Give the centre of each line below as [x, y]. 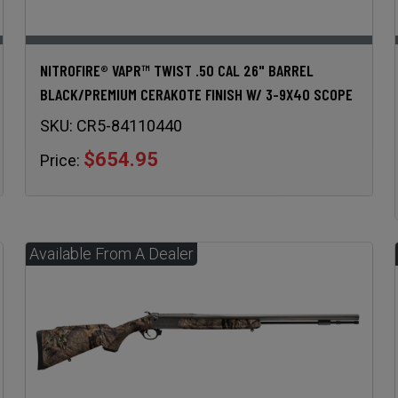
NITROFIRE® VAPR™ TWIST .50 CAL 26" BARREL [176, 71]
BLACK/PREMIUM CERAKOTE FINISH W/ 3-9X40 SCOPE [196, 95]
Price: [60, 161]
